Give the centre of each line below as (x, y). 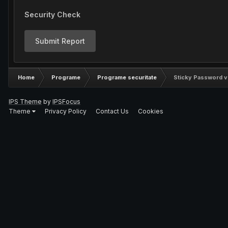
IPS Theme (25, 102)
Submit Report (60, 41)
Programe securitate (127, 77)
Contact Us (112, 111)
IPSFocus (66, 102)
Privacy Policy (66, 111)
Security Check (52, 15)
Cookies (151, 111)
